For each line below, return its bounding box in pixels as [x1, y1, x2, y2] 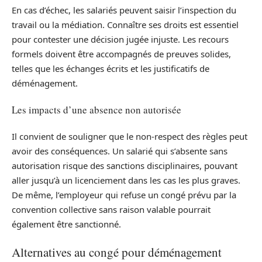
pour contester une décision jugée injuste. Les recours [12, 33, 229, 45]
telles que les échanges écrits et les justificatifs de [12, 62, 209, 74]
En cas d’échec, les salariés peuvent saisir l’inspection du [12, 4, 236, 16]
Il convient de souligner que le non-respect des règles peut [12, 130, 247, 142]
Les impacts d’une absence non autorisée [12, 103, 181, 116]
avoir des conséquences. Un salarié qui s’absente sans [12, 144, 227, 157]
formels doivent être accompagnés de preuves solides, [12, 47, 231, 60]
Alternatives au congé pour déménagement [12, 244, 222, 260]
